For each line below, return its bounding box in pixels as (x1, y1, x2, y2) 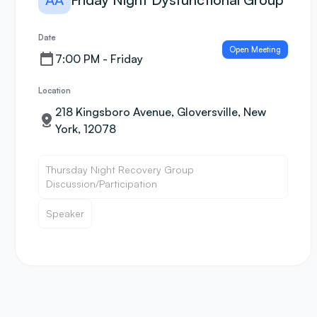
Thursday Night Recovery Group (46, 163, 194, 175)
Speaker (46, 207, 84, 219)
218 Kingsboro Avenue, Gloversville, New (55, 105, 266, 119)
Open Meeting (229, 45, 281, 54)
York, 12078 (55, 122, 116, 136)
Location (38, 86, 71, 96)
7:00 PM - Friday (55, 52, 143, 66)
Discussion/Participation (46, 178, 157, 190)
